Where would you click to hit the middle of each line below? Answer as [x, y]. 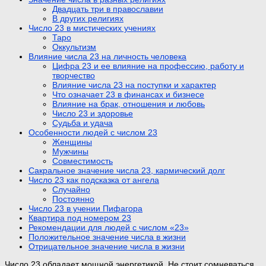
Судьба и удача [83, 123]
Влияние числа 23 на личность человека [107, 56]
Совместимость [83, 161]
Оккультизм [74, 47]
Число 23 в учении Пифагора [85, 208]
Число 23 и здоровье [93, 113]
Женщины [72, 142]
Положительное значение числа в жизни [107, 237]
